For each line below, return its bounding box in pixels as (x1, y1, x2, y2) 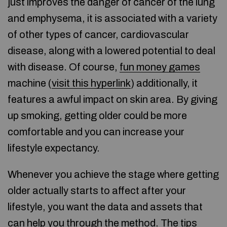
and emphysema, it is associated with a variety (8, 13, 217, 24)
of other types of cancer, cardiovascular (8, 29, 189, 40)
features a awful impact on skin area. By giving (8, 94, 217, 105)
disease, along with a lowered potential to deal (8, 45, 215, 56)
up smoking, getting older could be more (8, 110, 187, 121)
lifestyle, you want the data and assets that (8, 201, 203, 212)
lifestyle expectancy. (8, 142, 100, 154)
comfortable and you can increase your (8, 126, 184, 137)
